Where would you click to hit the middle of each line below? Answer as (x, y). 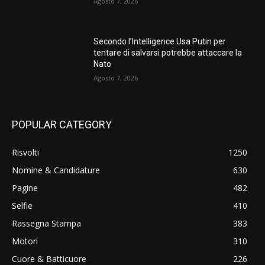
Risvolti (25, 152)
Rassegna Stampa (46, 223)
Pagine (25, 188)
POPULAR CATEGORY (62, 124)
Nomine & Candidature (56, 170)
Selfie (22, 205)
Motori (25, 241)
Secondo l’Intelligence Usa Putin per (160, 42)
